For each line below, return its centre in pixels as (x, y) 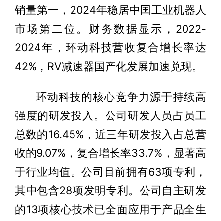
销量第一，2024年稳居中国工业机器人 (110, 10)
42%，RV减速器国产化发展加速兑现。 (109, 66)
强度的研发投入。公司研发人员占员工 (110, 116)
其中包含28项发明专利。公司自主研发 (110, 191)
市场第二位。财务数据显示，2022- (110, 29)
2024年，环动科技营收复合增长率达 (110, 48)
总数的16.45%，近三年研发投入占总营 (110, 134)
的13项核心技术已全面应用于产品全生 (110, 209)
